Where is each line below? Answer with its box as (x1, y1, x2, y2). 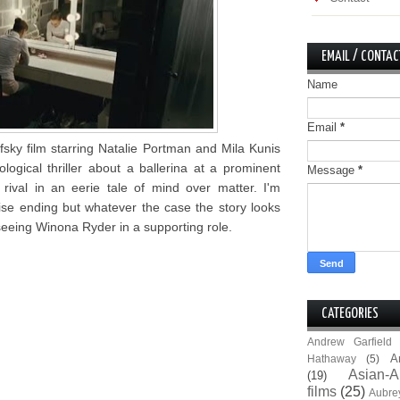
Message (307, 163, 358, 177)
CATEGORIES (321, 307, 379, 321)
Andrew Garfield (307, 336, 393, 347)
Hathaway (307, 353, 356, 364)
